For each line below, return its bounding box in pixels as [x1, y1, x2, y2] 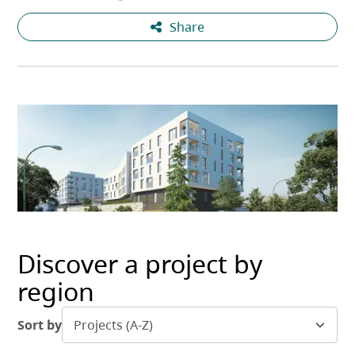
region [17, 273, 95, 308]
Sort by [17, 316, 63, 334]
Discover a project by [17, 246, 263, 281]
